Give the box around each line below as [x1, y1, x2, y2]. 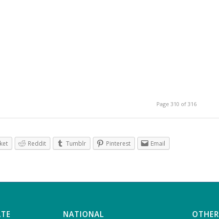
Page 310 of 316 [156, 100, 197, 108]
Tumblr [66, 139, 86, 148]
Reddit [28, 139, 46, 148]
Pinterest [106, 139, 131, 148]
